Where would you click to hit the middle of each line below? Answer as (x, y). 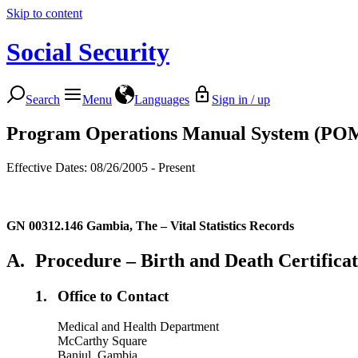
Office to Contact (113, 296)
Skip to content (44, 13)
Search (43, 99)
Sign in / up (241, 99)
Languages (162, 99)
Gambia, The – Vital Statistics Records (190, 225)
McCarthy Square (103, 341)
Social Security (88, 52)
